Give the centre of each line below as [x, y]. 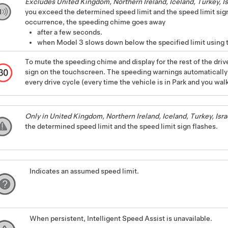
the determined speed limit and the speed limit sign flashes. [121, 126]
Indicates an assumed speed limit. [84, 171]
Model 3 [70, 42]
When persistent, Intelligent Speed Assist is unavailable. [121, 219]
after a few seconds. [69, 32]
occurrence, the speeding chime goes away [95, 22]
